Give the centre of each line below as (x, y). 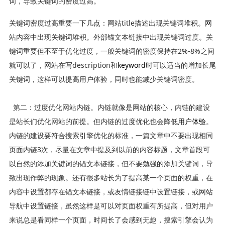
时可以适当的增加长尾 (181, 65)
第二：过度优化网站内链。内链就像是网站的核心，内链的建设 (109, 107)
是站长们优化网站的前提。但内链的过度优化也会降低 (93, 121)
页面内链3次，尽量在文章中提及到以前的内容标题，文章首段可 (109, 149)
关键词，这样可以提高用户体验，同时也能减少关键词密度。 (104, 79)
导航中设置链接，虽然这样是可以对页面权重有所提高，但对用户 (111, 205)
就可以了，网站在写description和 (63, 65)
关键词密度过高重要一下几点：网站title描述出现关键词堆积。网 (110, 23)
